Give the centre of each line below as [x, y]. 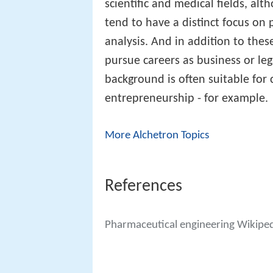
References [144, 186]
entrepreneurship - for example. [186, 99]
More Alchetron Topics [157, 136]
